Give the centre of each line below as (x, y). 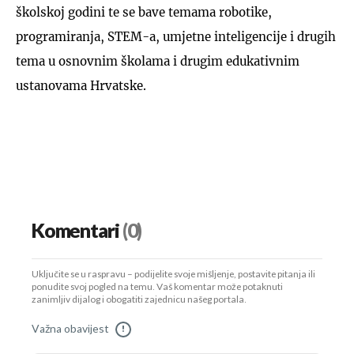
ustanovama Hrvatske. (81, 85)
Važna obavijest (70, 329)
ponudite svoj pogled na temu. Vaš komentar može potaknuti (157, 287)
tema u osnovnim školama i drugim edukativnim (158, 61)
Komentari (75, 231)
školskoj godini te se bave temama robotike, (144, 12)
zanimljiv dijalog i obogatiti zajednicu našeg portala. (139, 299)
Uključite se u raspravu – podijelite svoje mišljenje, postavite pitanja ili (173, 274)
